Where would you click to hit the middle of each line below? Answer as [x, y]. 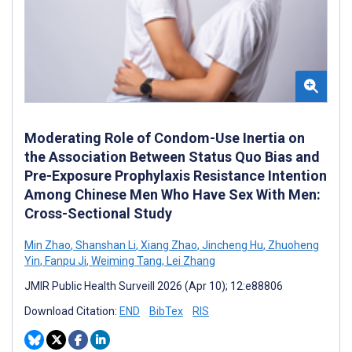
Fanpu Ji [64, 260]
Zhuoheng [292, 245]
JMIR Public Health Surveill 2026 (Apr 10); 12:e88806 [154, 286]
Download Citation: [72, 311]
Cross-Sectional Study [98, 213]
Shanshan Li [104, 245]
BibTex [166, 311]
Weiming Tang [125, 260]
